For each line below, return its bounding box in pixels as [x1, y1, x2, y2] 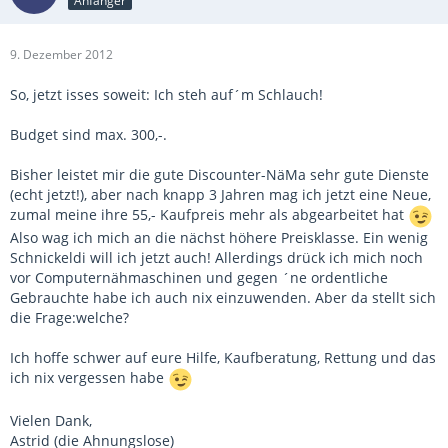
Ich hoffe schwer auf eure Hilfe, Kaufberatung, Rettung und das [10, 348, 436, 367]
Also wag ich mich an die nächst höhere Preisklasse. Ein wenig [10, 228, 428, 247]
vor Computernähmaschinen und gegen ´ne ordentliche [10, 268, 388, 287]
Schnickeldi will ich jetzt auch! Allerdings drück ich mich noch [10, 248, 423, 267]
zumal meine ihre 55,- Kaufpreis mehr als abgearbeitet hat [10, 205, 408, 225]
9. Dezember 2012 [10, 46, 113, 63]
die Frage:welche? [10, 308, 129, 327]
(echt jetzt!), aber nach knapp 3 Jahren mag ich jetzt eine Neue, [10, 185, 431, 204]
